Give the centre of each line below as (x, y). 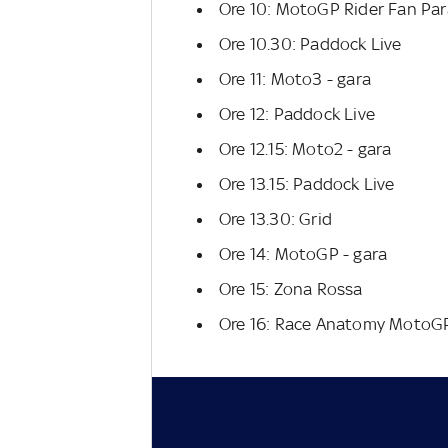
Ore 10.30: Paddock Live (310, 44)
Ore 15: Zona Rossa (291, 289)
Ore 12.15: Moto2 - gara (305, 149)
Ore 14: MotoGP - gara (303, 254)
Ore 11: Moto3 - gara (295, 79)
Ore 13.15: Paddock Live (307, 184)
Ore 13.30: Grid (275, 219)
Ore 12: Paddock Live (297, 114)
